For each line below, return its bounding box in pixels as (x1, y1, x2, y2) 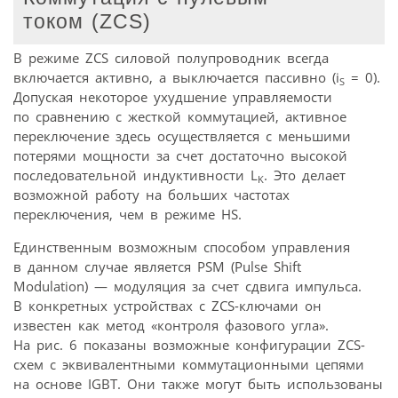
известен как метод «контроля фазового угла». (13, 316, 329, 335)
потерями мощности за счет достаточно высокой (13, 147, 347, 165)
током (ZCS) (23, 11, 152, 34)
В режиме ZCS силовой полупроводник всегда (13, 49, 329, 68)
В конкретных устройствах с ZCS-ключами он (13, 297, 322, 315)
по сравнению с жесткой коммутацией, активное (13, 107, 346, 126)
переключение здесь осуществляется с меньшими (13, 127, 351, 146)
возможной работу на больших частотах (13, 186, 290, 204)
